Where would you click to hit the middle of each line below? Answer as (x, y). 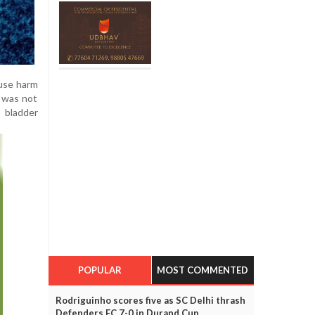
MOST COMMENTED (203, 270)
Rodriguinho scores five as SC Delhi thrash (150, 300)
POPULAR (99, 270)
